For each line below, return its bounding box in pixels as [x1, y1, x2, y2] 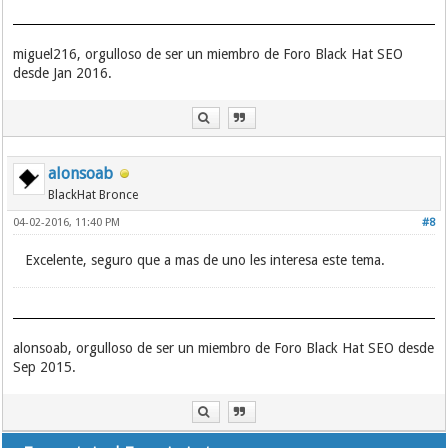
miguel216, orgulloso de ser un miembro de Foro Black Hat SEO [13, 46, 404, 63]
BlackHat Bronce [48, 188, 139, 203]
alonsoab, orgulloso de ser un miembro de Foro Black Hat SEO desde [13, 340, 435, 357]
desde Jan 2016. [13, 65, 113, 82]
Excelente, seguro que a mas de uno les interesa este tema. [25, 252, 386, 269]
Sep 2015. [13, 359, 77, 376]
